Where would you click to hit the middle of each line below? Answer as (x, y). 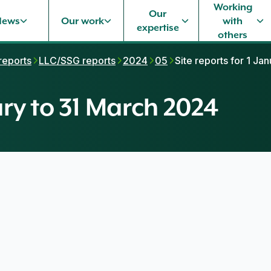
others (233, 34)
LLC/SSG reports (77, 60)
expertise (158, 28)
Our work (82, 21)
